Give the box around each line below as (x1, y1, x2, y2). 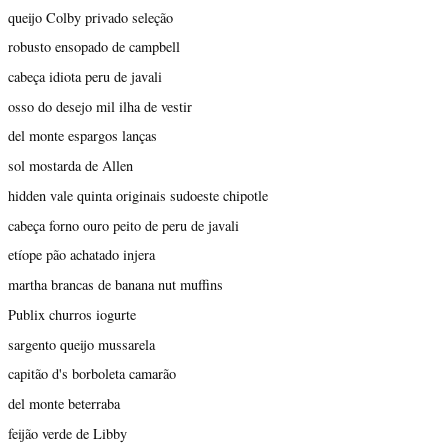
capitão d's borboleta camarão (8, 364, 176, 384)
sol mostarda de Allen (8, 156, 133, 176)
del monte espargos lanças (8, 126, 157, 146)
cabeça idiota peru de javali (8, 67, 162, 87)
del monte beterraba (8, 393, 120, 413)
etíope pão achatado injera (8, 245, 155, 265)
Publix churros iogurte (8, 304, 136, 324)
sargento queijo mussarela (8, 334, 155, 354)
